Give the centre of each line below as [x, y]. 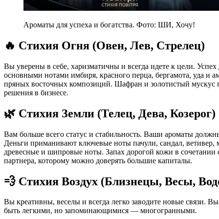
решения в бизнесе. [36, 92]
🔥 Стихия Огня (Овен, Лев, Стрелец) [104, 45]
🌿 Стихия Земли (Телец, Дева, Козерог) [110, 113]
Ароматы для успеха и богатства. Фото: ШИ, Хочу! [109, 25]
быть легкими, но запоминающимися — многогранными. [100, 211]
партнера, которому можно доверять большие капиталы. [98, 160]
